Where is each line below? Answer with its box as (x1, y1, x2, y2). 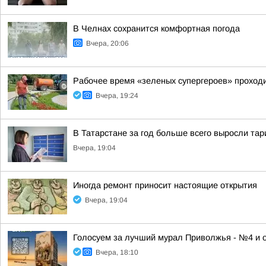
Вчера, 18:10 (96, 248, 138, 256)
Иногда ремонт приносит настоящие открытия (73, 180, 257, 190)
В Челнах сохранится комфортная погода (73, 24, 240, 33)
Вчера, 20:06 (86, 39, 129, 47)
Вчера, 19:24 (96, 91, 138, 100)
